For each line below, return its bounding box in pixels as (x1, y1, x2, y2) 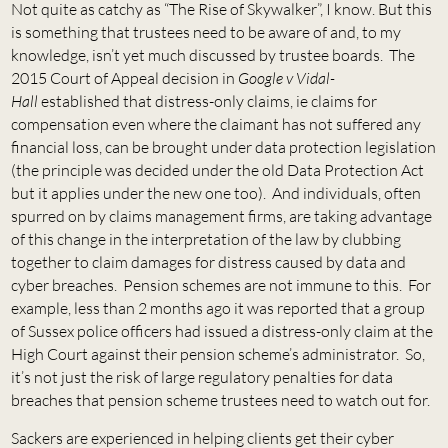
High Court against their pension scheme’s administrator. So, (10, 343, 425, 364)
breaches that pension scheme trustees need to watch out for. (10, 389, 430, 410)
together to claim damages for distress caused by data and (10, 251, 406, 272)
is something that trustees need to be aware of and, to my (10, 21, 401, 42)
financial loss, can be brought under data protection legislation (10, 136, 436, 157)
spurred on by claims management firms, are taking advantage (10, 205, 432, 226)
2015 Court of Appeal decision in (10, 67, 238, 88)
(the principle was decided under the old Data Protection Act (10, 159, 424, 180)
